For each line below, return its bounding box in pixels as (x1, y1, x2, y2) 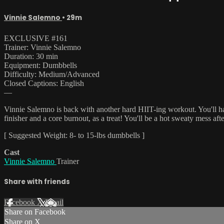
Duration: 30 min (4, 51, 58, 60)
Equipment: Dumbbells (4, 60, 77, 69)
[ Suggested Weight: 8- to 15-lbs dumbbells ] (4, 130, 144, 139)
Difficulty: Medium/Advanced (4, 69, 99, 78)
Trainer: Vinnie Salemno (4, 42, 81, 51)
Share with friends (4, 177, 70, 187)
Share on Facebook (4, 207, 65, 216)
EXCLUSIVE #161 (4, 33, 67, 42)
